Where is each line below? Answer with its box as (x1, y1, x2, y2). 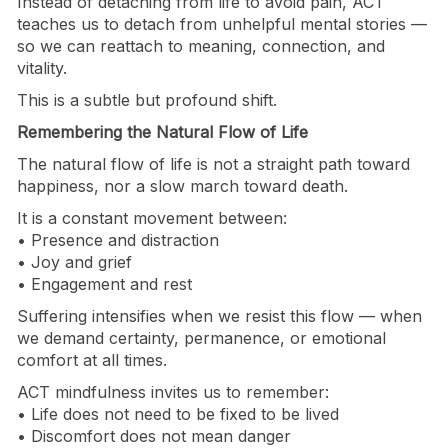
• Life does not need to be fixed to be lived (17, 404, 339, 425)
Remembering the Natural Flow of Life (17, 122, 308, 143)
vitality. (17, 58, 67, 79)
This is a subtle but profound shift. (17, 90, 277, 111)
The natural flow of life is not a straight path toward (17, 154, 410, 175)
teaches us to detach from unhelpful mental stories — (17, 14, 427, 35)
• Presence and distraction (17, 230, 219, 251)
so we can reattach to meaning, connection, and (17, 36, 385, 57)
